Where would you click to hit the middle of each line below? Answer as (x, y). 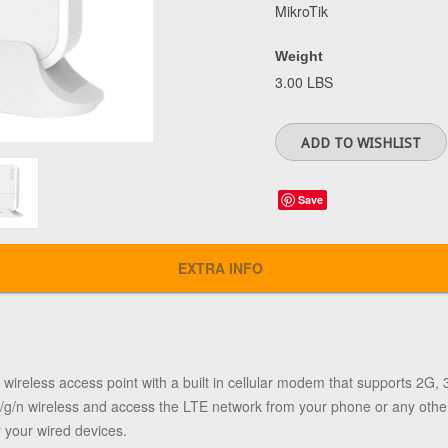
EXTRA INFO (220, 268)
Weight (299, 56)
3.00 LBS (304, 82)
